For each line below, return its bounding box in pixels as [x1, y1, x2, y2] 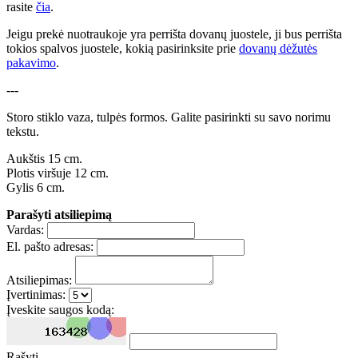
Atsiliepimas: [6, 273, 72, 288]
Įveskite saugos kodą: [6, 303, 114, 317]
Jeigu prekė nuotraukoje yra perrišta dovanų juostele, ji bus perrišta [6, 27, 342, 42]
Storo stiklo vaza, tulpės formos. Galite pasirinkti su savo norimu [6, 110, 331, 125]
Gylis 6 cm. [6, 181, 65, 195]
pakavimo [6, 56, 56, 70]
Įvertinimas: [6, 288, 66, 302]
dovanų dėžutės [239, 42, 317, 56]
